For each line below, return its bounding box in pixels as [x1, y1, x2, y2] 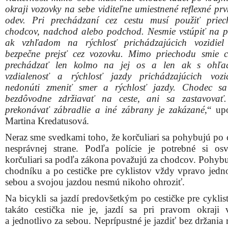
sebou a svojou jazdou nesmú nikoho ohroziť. [5, 177, 185, 187]
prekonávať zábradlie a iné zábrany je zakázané [5, 104, 205, 115]
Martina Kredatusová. [5, 116, 89, 126]
